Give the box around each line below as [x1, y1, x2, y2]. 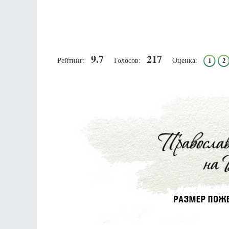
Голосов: [114, 55, 141, 65]
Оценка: [172, 55, 197, 65]
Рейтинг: [57, 55, 85, 65]
